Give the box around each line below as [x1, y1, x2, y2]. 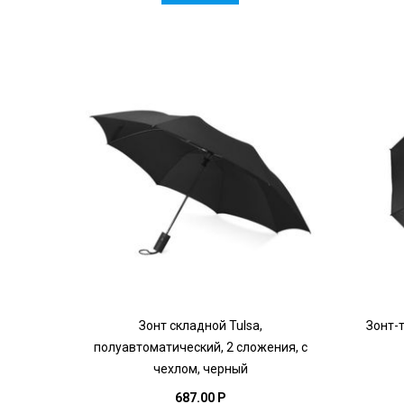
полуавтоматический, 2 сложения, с [93, 339, 308, 354]
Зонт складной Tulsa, [138, 317, 262, 333]
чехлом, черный [152, 361, 248, 376]
